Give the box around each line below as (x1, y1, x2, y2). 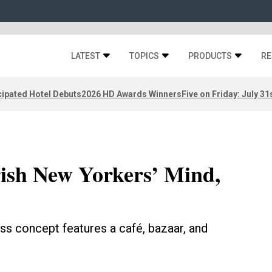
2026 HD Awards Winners (81, 89, 182, 99)
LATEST (71, 51, 100, 61)
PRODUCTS (188, 51, 232, 61)
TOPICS (129, 51, 159, 61)
